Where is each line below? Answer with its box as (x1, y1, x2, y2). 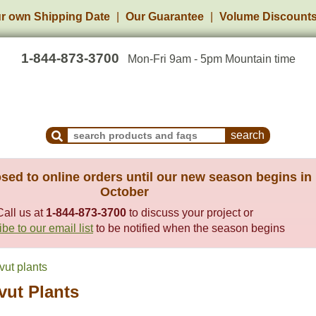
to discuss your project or (126, 207, 253, 219)
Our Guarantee (126, 11, 204, 23)
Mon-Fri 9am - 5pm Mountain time (127, 53, 296, 65)
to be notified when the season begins (93, 222, 285, 234)
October (100, 185, 149, 199)
